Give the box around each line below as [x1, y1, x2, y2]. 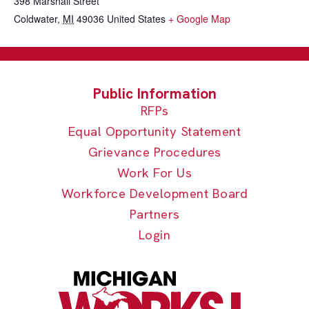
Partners [129, 206, 180, 223]
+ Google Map [168, 12, 230, 26]
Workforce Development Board [61, 185, 248, 202]
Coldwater [14, 12, 57, 26]
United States [107, 12, 166, 26]
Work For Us [117, 164, 192, 181]
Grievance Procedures [88, 143, 221, 161]
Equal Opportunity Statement [68, 123, 241, 140]
